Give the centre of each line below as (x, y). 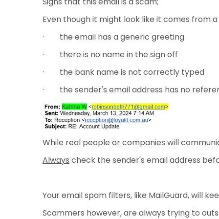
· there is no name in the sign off (110, 55)
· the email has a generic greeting (113, 37)
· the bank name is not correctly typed (123, 72)
